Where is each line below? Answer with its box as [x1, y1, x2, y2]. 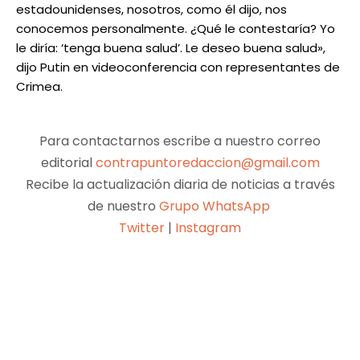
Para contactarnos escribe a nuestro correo [39, 132, 321, 151]
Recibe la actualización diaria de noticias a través [25, 175, 335, 194]
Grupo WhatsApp [158, 197, 273, 216]
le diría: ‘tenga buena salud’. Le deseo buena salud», [16, 39, 325, 57]
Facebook [12, 284, 56, 297]
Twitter [119, 219, 165, 238]
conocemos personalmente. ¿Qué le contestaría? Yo [16, 20, 335, 38]
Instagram [175, 219, 241, 238]
